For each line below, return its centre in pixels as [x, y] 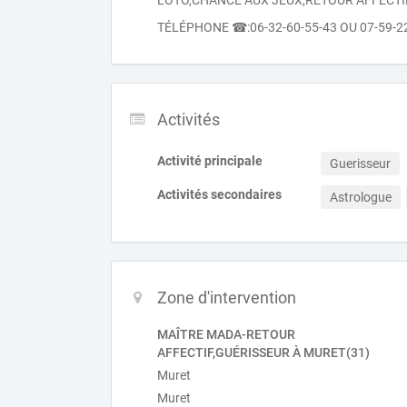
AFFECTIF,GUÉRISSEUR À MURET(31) [263, 352]
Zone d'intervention [227, 298]
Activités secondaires [219, 194]
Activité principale [210, 161]
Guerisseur [360, 164]
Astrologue [361, 197]
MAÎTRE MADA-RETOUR [226, 334]
